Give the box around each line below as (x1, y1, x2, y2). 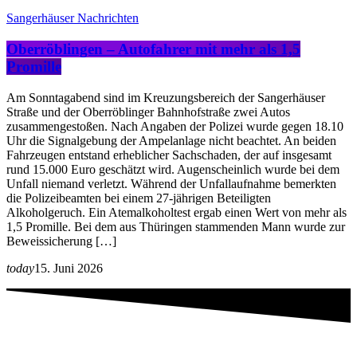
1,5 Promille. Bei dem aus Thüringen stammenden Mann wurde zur (6, 219, 345, 233)
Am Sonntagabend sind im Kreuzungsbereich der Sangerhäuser (6, 90, 325, 104)
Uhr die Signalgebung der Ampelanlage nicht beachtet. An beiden (6, 133, 336, 147)
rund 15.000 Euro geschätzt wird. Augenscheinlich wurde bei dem (6, 162, 339, 176)
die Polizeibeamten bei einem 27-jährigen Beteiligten (6, 190, 271, 205)
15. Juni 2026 (34, 261, 103, 275)
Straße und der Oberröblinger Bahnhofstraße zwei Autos (6, 104, 290, 119)
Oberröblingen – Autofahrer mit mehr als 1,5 (6, 40, 300, 57)
